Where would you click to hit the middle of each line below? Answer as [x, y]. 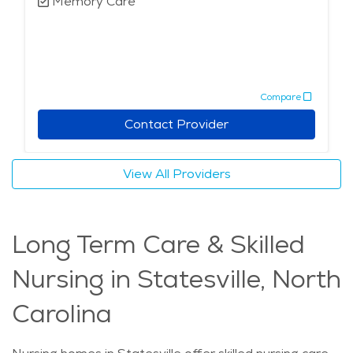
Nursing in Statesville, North [176, 279]
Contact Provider [176, 124]
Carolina [62, 314]
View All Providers [176, 174]
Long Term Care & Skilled [158, 245]
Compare [281, 97]
